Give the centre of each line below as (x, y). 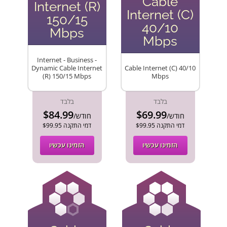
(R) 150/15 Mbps (67, 76)
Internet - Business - (67, 60)
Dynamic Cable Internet (67, 68)
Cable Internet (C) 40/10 (160, 68)
